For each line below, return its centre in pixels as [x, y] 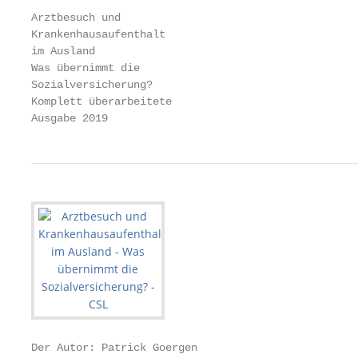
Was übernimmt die [86, 68]
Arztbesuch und [76, 18]
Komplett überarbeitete [101, 101]
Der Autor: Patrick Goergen [114, 348]
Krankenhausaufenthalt [98, 34]
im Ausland [63, 51]
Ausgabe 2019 [70, 118]
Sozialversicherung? [92, 85]
